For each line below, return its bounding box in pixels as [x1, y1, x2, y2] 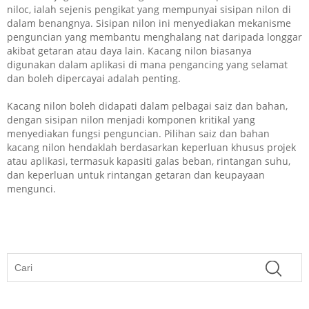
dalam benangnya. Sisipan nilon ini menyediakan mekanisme [7, 17, 291, 30]
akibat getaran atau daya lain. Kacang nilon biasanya [7, 44, 252, 58]
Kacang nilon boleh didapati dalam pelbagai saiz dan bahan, [7, 99, 288, 113]
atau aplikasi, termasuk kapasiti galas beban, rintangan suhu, [7, 154, 290, 168]
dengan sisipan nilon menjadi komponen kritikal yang [7, 113, 255, 127]
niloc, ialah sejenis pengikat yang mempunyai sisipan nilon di [7, 3, 291, 17]
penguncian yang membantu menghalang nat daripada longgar [7, 30, 302, 44]
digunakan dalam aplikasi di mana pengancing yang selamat [7, 58, 288, 72]
